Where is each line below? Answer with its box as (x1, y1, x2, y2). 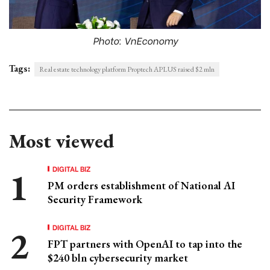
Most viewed (9, 128, 114, 154)
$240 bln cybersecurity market (48, 251, 188, 265)
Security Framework (48, 192, 142, 207)
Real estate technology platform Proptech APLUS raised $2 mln (39, 64, 215, 75)
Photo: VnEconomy (92, 33, 178, 48)
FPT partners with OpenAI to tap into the (48, 237, 242, 251)
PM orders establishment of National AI (48, 178, 235, 193)
